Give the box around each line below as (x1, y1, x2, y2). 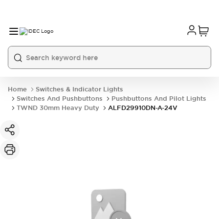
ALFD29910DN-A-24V (108, 104, 177, 112)
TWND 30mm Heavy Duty (17, 104, 99, 112)
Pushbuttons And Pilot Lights (111, 94, 206, 103)
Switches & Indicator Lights (36, 85, 123, 93)
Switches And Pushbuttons (17, 94, 103, 103)
